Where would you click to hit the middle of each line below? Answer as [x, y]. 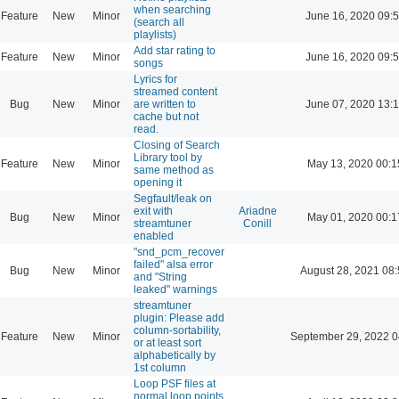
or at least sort [167, 342]
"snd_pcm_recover [179, 252]
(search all [159, 22]
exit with [153, 211]
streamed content [175, 91]
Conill [257, 223]
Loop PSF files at [175, 383]
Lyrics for [155, 79]
